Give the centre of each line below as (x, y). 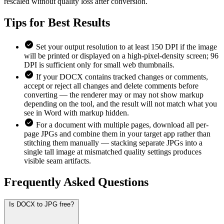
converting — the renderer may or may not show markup (114, 94)
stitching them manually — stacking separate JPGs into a (113, 142)
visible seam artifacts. (57, 160)
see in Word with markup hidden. (76, 112)
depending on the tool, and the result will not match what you (120, 103)
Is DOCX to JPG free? (41, 204)
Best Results (79, 22)
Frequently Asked (51, 182)
